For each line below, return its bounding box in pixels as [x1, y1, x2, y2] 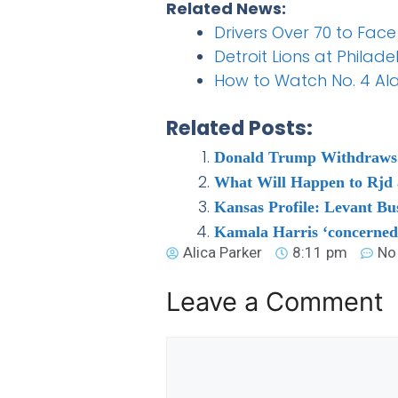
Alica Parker [183, 243, 262, 262]
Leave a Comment [166, 286, 384, 318]
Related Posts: [166, 114, 313, 143]
